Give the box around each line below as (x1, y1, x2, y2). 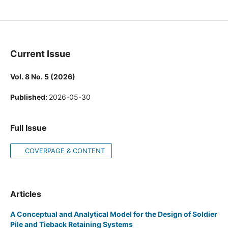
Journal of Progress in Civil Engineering (25, 6, 153, 14)
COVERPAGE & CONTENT (23, 146, 105, 155)
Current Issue (10, 48, 71, 59)
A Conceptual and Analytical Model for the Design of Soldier (10, 210, 217, 218)
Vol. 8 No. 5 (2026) (10, 72, 75, 81)
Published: (10, 92, 49, 101)
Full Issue (10, 122, 47, 133)
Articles (10, 188, 41, 199)
